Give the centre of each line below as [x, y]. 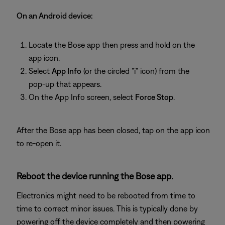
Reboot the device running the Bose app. [95, 176]
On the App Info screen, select [82, 97]
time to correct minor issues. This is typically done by [107, 208]
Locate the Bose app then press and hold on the [112, 45]
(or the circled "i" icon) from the [135, 71]
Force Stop [154, 97]
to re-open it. [39, 143]
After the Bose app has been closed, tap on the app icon [113, 130]
